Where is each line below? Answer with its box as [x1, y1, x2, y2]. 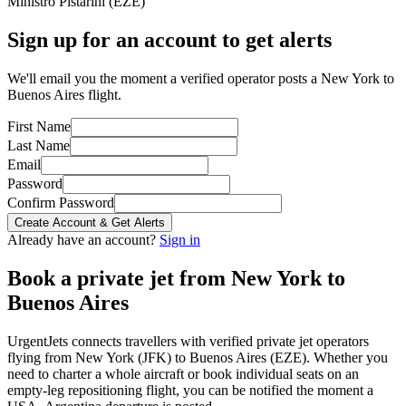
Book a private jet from [7, 266, 231, 290]
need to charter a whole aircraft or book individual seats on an [7, 365, 359, 382]
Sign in [159, 231, 200, 247]
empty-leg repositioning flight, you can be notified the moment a [7, 382, 373, 398]
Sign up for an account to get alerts [7, 27, 332, 52]
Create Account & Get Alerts [14, 215, 165, 229]
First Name [7, 118, 71, 134]
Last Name [7, 137, 70, 153]
